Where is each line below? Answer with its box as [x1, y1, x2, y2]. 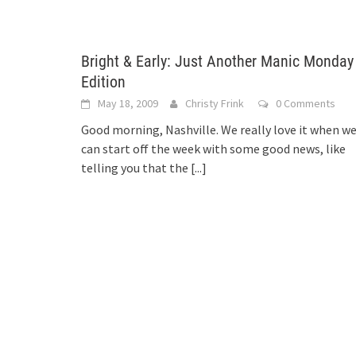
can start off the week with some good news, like [81, 141, 346, 157]
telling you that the [81, 160, 191, 176]
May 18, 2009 [98, 96, 158, 110]
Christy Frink [185, 96, 244, 110]
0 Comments [276, 96, 335, 110]
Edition [81, 72, 126, 91]
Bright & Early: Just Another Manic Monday [81, 52, 354, 71]
